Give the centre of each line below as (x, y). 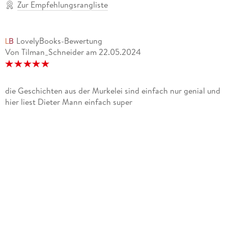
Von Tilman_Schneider (44, 52)
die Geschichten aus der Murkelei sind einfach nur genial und (112, 91)
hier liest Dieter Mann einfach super (68, 102)
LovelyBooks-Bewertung (59, 41)
